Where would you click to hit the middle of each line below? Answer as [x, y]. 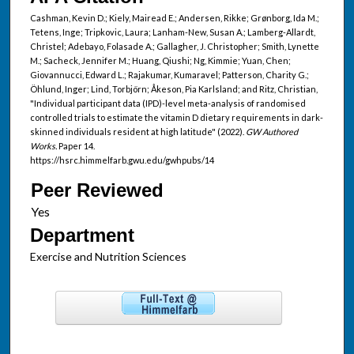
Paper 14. [75, 146]
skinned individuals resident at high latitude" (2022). [137, 132]
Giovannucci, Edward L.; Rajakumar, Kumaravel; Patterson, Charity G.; [169, 75]
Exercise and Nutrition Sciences [108, 257]
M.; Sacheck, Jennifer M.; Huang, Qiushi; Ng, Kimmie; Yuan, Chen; [160, 61]
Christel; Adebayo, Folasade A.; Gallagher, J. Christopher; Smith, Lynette [174, 47]
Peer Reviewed [97, 190]
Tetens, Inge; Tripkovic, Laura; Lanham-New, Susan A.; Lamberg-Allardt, [172, 32]
